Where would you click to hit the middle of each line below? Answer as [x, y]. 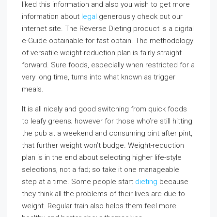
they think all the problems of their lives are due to [103, 194]
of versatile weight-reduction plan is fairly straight [102, 53]
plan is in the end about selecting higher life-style [102, 157]
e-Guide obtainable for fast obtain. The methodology [108, 41]
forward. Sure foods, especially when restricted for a [108, 65]
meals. [33, 89]
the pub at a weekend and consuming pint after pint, [107, 133]
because [173, 182]
